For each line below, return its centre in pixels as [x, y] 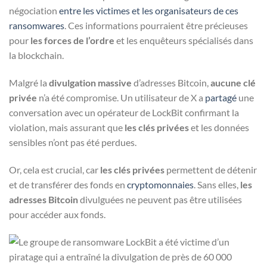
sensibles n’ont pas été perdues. [73, 142]
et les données [219, 128]
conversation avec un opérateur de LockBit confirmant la [124, 113]
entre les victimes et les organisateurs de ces [149, 11]
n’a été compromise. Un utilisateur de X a [121, 98]
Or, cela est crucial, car [55, 169]
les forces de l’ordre [72, 41]
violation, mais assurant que [66, 128]
